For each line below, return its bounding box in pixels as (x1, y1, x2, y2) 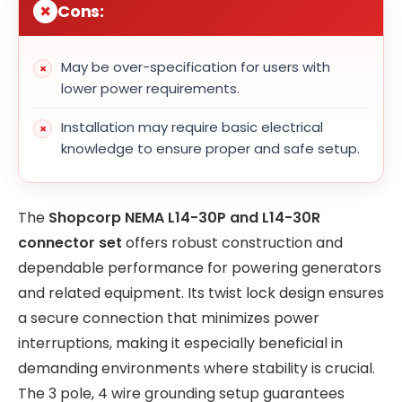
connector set (18, 232, 122, 254)
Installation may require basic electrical (61, 118, 323, 137)
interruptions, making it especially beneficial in (18, 333, 343, 354)
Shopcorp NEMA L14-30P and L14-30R (48, 207, 320, 229)
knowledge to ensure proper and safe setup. (61, 139, 360, 159)
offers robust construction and (122, 232, 343, 254)
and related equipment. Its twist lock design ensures (18, 283, 384, 304)
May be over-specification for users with (61, 57, 330, 77)
